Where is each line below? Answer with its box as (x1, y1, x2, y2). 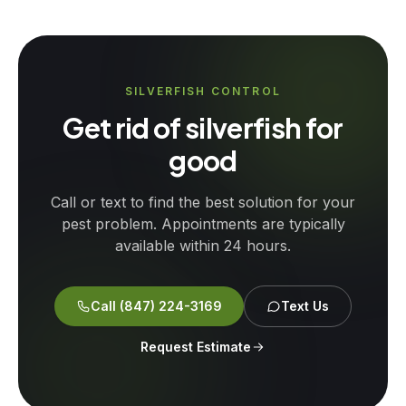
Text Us (281, 298, 329, 314)
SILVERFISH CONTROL (125, 84, 281, 98)
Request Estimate (140, 339, 251, 354)
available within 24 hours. (115, 237, 291, 255)
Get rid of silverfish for (63, 111, 343, 145)
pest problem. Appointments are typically (61, 215, 345, 233)
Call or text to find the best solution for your (51, 193, 355, 211)
